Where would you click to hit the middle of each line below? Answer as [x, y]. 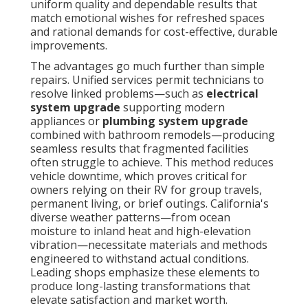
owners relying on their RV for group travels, [146, 190]
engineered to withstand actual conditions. [140, 259]
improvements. [69, 46]
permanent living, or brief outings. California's [150, 204]
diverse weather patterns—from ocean [130, 218]
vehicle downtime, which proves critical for [139, 176]
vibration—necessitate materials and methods [149, 245]
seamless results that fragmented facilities [140, 149]
